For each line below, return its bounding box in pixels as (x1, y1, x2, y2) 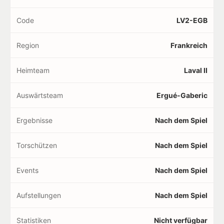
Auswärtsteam (16, 90, 63, 99)
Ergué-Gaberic (156, 90, 207, 99)
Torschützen (16, 140, 57, 149)
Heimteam (16, 65, 49, 74)
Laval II (184, 65, 207, 74)
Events (16, 165, 38, 174)
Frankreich (170, 40, 207, 49)
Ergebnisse (16, 115, 52, 124)
